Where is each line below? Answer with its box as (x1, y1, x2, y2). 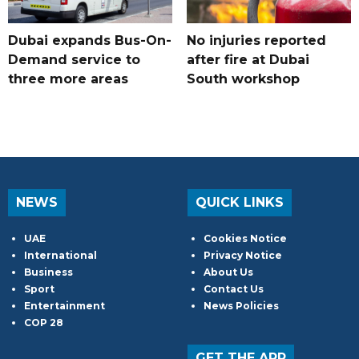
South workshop (186, 71, 300, 87)
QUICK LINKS (196, 195, 284, 211)
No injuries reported (186, 33, 326, 49)
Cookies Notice (204, 232, 287, 245)
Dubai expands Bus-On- (8, 33, 171, 49)
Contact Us (204, 283, 264, 296)
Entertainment (24, 300, 105, 313)
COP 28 (24, 317, 63, 329)
